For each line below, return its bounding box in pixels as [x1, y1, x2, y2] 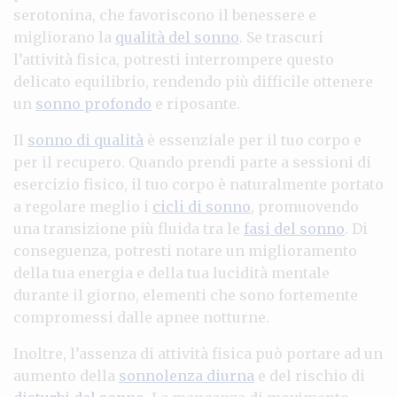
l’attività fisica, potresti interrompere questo [13, 50, 334, 68]
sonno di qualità [27, 130, 144, 149]
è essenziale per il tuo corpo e [144, 130, 362, 149]
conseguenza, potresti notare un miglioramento [13, 241, 357, 260]
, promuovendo [251, 197, 359, 215]
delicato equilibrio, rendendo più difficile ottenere [13, 72, 373, 90]
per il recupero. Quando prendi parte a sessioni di [13, 152, 371, 171]
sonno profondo [35, 94, 152, 113]
